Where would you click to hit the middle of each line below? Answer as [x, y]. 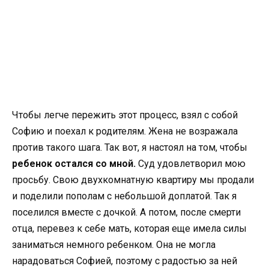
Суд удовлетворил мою [192, 164]
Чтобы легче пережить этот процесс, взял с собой [125, 115]
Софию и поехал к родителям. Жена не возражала [125, 131]
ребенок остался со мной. [75, 164]
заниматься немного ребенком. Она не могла [114, 245]
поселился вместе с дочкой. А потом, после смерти [126, 213]
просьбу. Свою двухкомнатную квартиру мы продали [133, 180]
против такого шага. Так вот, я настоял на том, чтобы [130, 148]
